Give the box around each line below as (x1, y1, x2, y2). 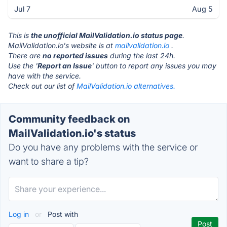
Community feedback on (9, 113, 130, 125)
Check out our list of (8, 82, 77, 90)
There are (8, 51, 43, 60)
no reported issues (43, 51, 108, 60)
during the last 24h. (108, 51, 175, 60)
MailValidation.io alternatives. (77, 82, 175, 90)
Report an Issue (37, 61, 92, 70)
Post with (46, 210, 78, 218)
